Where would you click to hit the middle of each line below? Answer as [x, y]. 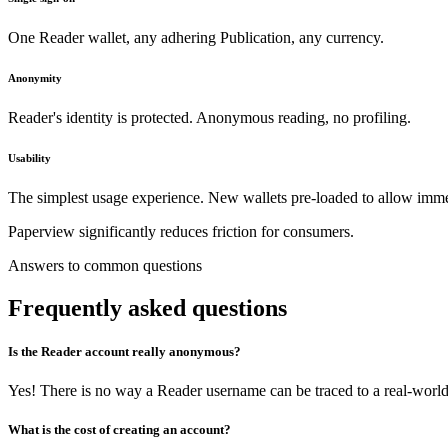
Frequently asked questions [147, 307]
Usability [29, 158]
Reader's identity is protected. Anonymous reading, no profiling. [209, 118]
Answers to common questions [105, 265]
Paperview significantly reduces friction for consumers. [181, 231]
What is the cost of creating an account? [119, 430]
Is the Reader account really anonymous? [124, 352]
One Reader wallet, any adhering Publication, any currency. [196, 38]
